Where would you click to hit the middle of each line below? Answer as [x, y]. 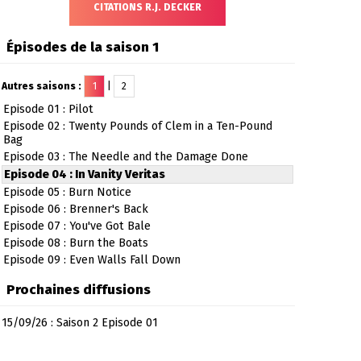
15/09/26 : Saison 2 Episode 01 [80, 323]
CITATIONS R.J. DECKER [147, 8]
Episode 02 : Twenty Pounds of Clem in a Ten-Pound [138, 126]
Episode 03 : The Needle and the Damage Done [126, 157]
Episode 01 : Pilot [49, 109]
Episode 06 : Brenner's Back [76, 209]
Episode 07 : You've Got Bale [77, 226]
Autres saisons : [43, 86]
